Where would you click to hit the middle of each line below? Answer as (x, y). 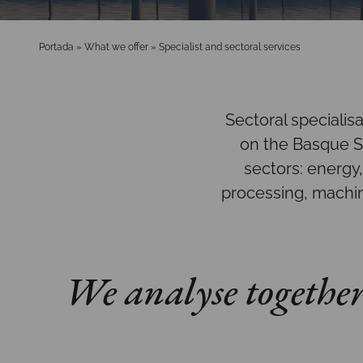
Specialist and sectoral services (230, 47)
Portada (56, 47)
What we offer (116, 47)
